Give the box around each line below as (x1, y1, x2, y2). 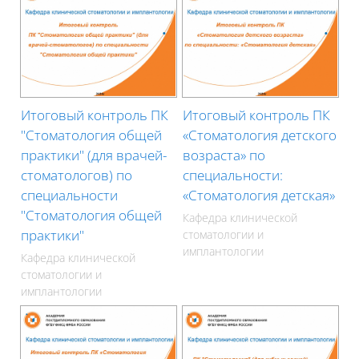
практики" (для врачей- (21, 145, 167, 164)
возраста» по (183, 145, 266, 164)
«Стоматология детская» (183, 185, 336, 204)
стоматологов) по (21, 165, 133, 184)
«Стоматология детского (183, 125, 337, 144)
